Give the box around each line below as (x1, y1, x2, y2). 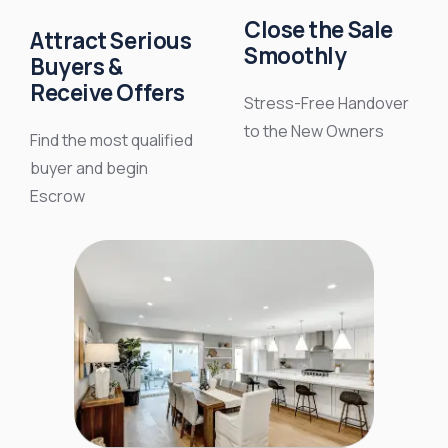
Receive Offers (30, 76, 185, 108)
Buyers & (30, 50, 123, 82)
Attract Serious (30, 24, 192, 56)
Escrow (30, 184, 85, 207)
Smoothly (244, 39, 347, 71)
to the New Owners (244, 119, 384, 142)
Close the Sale (244, 13, 393, 45)
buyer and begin (30, 156, 148, 179)
